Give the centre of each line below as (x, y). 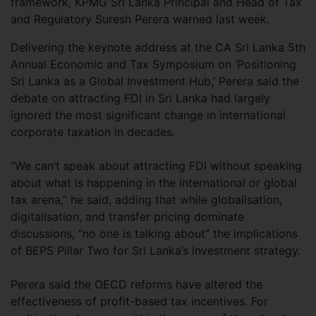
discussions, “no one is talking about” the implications (154, 233)
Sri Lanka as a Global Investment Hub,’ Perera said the (155, 81)
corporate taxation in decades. (93, 132)
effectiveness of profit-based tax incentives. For (139, 301)
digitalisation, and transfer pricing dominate (127, 216)
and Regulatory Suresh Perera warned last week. (140, 19)
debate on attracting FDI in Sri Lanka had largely (140, 98)
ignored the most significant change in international (148, 115)
